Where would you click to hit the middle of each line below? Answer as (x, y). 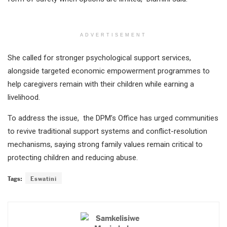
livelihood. (24, 97)
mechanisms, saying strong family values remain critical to (105, 144)
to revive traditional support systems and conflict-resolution (107, 131)
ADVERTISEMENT (113, 35)
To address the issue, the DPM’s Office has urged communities (113, 118)
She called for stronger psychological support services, (99, 58)
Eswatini (44, 178)
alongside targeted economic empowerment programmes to (109, 71)
